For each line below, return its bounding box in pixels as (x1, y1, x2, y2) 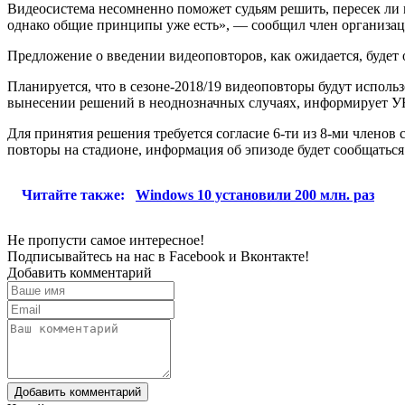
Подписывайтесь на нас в (7, 248, 169, 264)
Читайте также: (22, 186, 128, 202)
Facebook (169, 248, 225, 264)
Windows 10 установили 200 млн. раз (136, 186, 374, 202)
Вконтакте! (240, 248, 309, 264)
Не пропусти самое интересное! (7, 231, 204, 248)
